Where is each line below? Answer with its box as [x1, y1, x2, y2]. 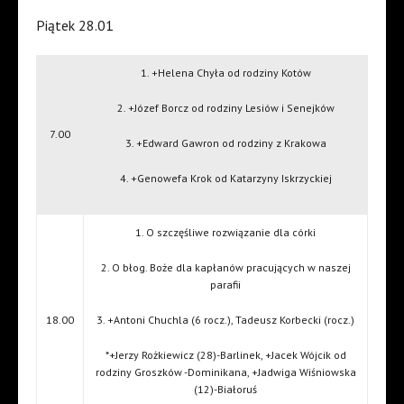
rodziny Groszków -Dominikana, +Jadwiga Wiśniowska [95, 365, 356, 380]
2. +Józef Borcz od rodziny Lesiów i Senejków [116, 101, 335, 115]
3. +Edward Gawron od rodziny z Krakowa [124, 136, 326, 151]
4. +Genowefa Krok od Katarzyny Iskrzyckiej [119, 171, 332, 186]
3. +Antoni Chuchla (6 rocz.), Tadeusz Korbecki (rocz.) [96, 313, 354, 327]
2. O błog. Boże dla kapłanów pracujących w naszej [100, 261, 351, 275]
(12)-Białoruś [194, 382, 257, 397]
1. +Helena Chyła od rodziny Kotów [140, 66, 311, 80]
